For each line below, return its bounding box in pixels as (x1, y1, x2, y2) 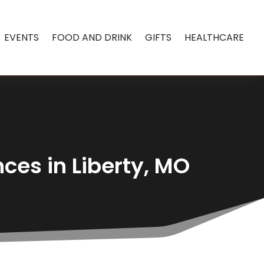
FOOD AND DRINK (52, 30, 133, 44)
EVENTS (4, 30, 39, 44)
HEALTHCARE (184, 30, 245, 44)
